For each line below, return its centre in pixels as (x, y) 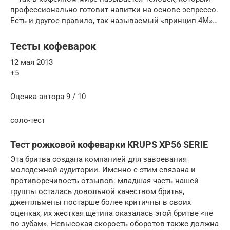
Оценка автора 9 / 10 (48, 96)
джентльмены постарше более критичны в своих (101, 202)
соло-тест (28, 120)
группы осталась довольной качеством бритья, (97, 191)
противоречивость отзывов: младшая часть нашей (104, 180)
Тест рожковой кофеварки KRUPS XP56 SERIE (109, 144)
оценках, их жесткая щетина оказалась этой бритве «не (112, 213)
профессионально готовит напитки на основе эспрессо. (114, 9)
